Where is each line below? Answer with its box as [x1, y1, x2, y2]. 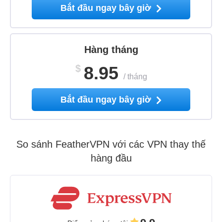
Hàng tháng [84, 44, 138, 55]
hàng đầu [90, 152, 132, 164]
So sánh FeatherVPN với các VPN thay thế [16, 138, 206, 150]
